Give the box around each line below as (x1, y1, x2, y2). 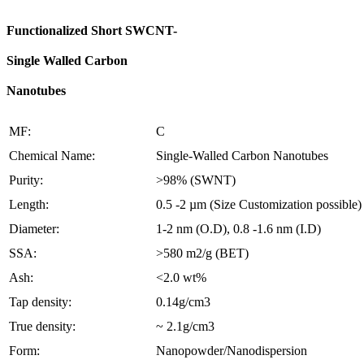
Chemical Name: (9, 149, 95, 163)
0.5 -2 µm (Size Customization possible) (156, 197, 362, 212)
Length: (9, 197, 49, 212)
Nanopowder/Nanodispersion (156, 344, 307, 358)
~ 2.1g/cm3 (156, 319, 214, 334)
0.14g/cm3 (156, 295, 210, 310)
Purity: (9, 173, 43, 188)
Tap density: (9, 295, 71, 310)
